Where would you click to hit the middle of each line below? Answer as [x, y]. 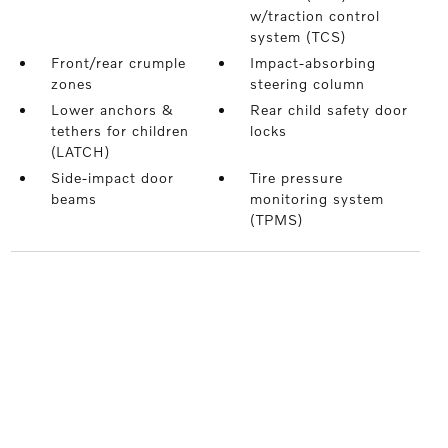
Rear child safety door [329, 110]
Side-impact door [112, 178]
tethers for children [119, 131]
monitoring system [317, 199]
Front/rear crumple [118, 63]
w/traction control [315, 16]
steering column [308, 84]
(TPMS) [277, 220]
